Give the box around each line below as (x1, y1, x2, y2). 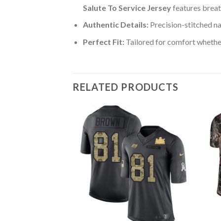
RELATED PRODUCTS (73, 80, 179, 93)
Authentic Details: (82, 20, 148, 30)
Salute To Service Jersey (82, 2, 171, 12)
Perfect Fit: (82, 37, 124, 46)
